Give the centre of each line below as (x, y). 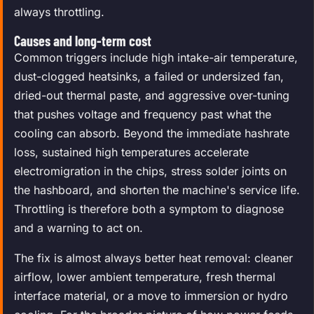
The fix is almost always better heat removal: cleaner (153, 258)
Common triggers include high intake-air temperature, (156, 57)
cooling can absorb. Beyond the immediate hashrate (152, 133)
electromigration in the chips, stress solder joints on (150, 171)
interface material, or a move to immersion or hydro (151, 295)
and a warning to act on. (78, 227)
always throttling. (59, 12)
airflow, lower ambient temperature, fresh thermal (145, 277)
